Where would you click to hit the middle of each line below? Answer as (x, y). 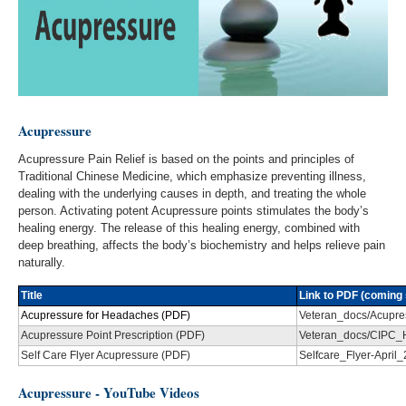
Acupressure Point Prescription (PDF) (113, 335)
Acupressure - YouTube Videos (109, 392)
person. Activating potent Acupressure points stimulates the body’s (193, 210)
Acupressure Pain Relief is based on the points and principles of (186, 159)
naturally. (42, 262)
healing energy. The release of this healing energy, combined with (189, 227)
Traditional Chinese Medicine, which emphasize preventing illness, (192, 176)
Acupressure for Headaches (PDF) (106, 315)
